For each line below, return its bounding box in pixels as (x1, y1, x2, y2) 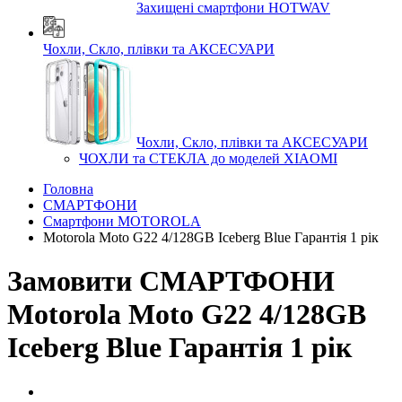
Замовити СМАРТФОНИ (7, 265, 335, 298)
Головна (43, 181, 93, 197)
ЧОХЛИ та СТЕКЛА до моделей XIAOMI (79, 151, 337, 166)
